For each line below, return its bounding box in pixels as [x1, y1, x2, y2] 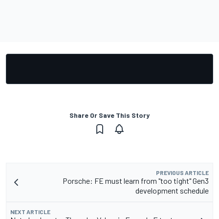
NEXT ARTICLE [10, 208, 50, 215]
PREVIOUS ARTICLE [156, 169, 209, 176]
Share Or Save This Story [69, 110, 150, 119]
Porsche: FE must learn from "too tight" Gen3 [63, 175, 209, 185]
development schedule [135, 185, 209, 195]
